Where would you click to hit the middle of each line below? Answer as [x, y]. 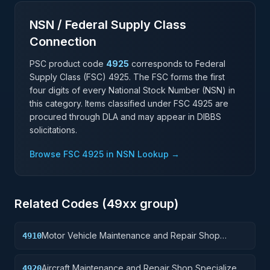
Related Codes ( [61, 204]
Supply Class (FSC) [69, 77]
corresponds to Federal [178, 64]
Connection [63, 42]
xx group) [150, 204]
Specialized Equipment [87, 247]
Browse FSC [56, 154]
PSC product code [67, 64]
